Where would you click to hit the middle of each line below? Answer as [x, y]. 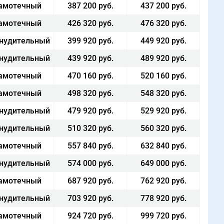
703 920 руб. [90, 198]
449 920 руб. [163, 41]
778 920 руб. [163, 198]
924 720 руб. [90, 216]
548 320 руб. [163, 93]
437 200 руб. [163, 6]
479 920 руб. [90, 111]
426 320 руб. [90, 23]
